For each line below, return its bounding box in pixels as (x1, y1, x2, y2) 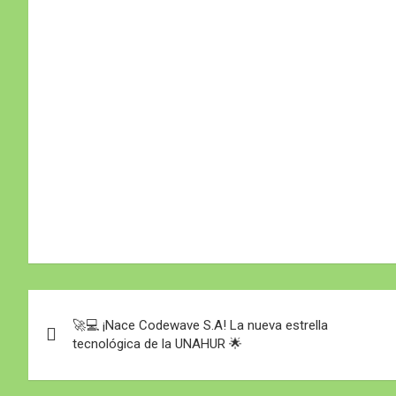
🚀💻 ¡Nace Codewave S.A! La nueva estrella (72, 316, 328, 333)
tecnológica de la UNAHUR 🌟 (72, 335, 242, 352)
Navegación (27, 289, 176, 324)
